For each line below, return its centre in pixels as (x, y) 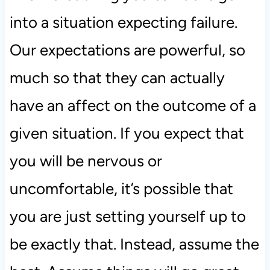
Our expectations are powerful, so (127, 50)
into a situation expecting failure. (123, 23)
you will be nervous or (86, 161)
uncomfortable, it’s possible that (121, 189)
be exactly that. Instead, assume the (134, 244)
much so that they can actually (117, 78)
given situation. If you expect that (127, 133)
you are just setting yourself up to (127, 217)
